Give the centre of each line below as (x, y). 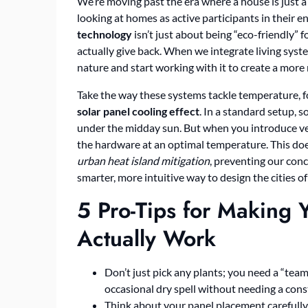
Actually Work (146, 239)
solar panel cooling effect (138, 111)
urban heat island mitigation (143, 161)
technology (104, 34)
